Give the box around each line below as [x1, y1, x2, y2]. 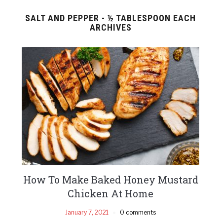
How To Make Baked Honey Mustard [23, 173, 198, 186]
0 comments [120, 208, 156, 216]
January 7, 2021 [65, 208, 109, 216]
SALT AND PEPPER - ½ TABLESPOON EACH [25, 12, 196, 23]
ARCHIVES [89, 22, 132, 33]
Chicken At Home [68, 186, 153, 200]
